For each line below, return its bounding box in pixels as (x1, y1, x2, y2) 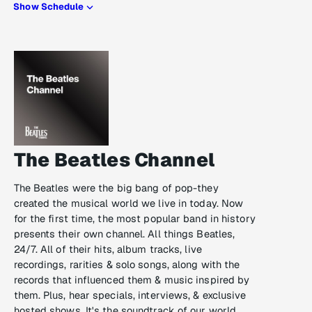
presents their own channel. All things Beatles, (13, 227, 235, 241)
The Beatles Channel (13, 148, 215, 173)
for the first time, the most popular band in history (13, 212, 256, 226)
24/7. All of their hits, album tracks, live (13, 242, 202, 256)
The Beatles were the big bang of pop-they (13, 181, 219, 195)
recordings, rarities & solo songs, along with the (13, 258, 240, 272)
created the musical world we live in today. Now (13, 196, 244, 210)
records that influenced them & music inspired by (13, 273, 250, 287)
